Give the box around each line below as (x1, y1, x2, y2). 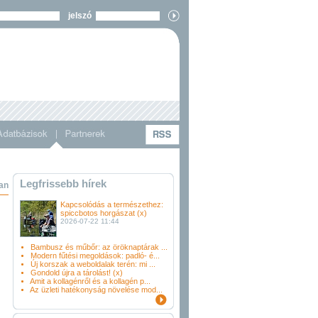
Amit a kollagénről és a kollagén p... (30, 277, 150, 285)
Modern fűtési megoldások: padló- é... (31, 251, 160, 260)
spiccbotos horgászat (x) (60, 209, 147, 217)
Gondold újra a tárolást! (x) (31, 268, 123, 277)
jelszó (60, 11, 96, 21)
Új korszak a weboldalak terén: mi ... (31, 260, 155, 268)
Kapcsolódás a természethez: (60, 200, 163, 209)
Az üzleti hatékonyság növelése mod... (30, 285, 163, 294)
